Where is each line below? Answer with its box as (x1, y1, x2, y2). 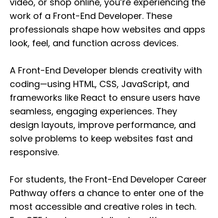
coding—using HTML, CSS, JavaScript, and (10, 78, 189, 91)
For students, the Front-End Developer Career (10, 173, 207, 186)
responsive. (10, 146, 59, 159)
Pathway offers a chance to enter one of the (10, 187, 203, 200)
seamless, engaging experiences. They (10, 105, 177, 118)
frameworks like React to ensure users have (10, 91, 200, 104)
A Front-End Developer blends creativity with (10, 64, 202, 77)
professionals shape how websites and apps (10, 23, 205, 36)
